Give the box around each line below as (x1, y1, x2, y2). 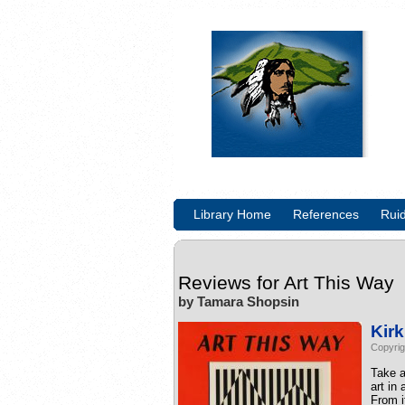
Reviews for (178, 271, 284, 294)
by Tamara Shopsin (178, 294, 299, 309)
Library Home (193, 207, 271, 221)
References (293, 207, 359, 221)
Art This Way (284, 271, 394, 294)
